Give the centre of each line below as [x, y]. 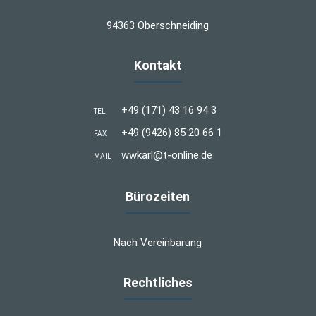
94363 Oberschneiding [158, 25]
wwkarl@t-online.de [166, 155]
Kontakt [158, 65]
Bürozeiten [158, 196]
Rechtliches [158, 282]
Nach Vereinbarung [158, 242]
